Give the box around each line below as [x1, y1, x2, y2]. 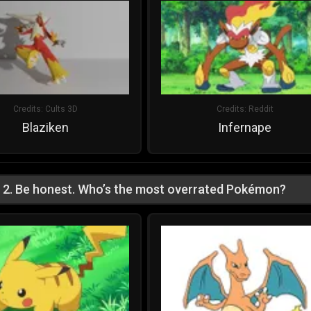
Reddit [248, 104, 274, 115]
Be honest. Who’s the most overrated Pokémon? [15, 182, 286, 197]
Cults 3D [45, 104, 78, 115]
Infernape [218, 120, 271, 135]
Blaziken [22, 120, 69, 135]
